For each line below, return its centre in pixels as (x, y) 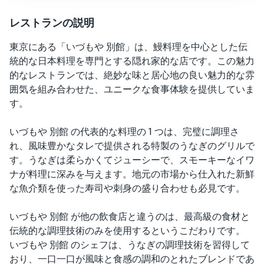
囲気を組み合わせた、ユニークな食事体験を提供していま (132, 89)
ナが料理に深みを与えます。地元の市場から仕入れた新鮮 (132, 174)
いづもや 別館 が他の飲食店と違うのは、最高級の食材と (130, 217)
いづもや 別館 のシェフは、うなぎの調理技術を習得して (130, 245)
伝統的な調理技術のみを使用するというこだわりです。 (127, 231)
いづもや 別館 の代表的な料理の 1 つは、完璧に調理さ (124, 132)
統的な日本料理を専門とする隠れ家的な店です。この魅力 (132, 61)
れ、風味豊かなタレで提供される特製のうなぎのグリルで (132, 146)
